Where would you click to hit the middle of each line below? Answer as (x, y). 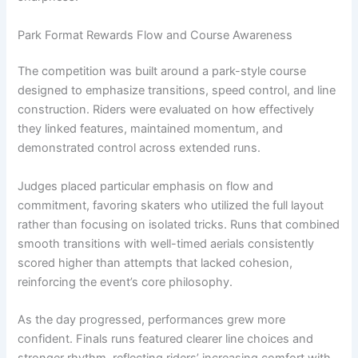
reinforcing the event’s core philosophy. (125, 282)
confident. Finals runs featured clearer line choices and (166, 339)
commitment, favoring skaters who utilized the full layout (171, 205)
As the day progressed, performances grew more (152, 320)
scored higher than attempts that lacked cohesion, (155, 263)
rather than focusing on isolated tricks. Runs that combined (179, 224)
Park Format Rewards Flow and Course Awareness (155, 35)
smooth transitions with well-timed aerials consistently (166, 243)
